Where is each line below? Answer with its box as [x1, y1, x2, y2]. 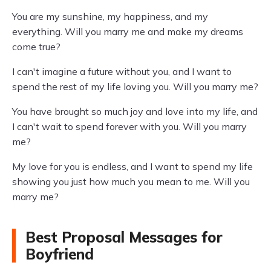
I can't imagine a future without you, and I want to [12, 65, 232, 77]
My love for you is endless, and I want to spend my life [12, 160, 253, 172]
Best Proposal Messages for [25, 228, 223, 246]
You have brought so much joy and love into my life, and [12, 105, 258, 117]
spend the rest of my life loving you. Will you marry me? [12, 80, 258, 93]
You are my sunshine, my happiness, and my [12, 10, 208, 22]
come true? [12, 41, 60, 53]
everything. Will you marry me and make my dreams [12, 25, 243, 38]
